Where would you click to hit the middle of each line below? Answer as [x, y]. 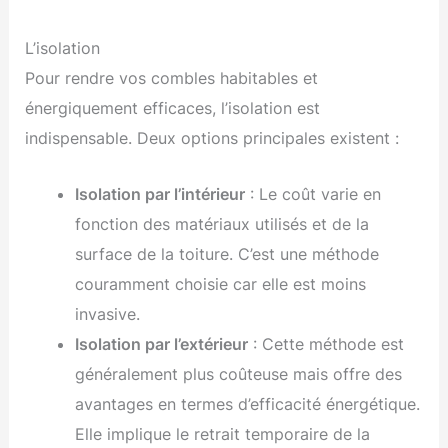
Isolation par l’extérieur [161, 344]
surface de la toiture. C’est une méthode [226, 254]
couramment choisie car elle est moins [220, 284]
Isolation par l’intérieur [159, 194]
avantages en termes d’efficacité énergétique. [247, 404]
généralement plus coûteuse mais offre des [238, 374]
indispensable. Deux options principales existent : [212, 137]
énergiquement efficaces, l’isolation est [173, 107]
